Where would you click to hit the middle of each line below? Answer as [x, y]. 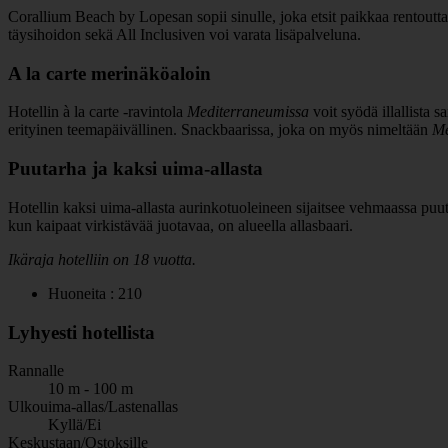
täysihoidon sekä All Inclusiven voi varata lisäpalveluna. [184, 34]
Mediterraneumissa [248, 112]
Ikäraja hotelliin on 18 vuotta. [102, 259]
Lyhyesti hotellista [81, 332]
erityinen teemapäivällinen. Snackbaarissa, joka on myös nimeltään [220, 130]
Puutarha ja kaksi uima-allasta [135, 169]
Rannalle [36, 371]
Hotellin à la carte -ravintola [97, 112]
